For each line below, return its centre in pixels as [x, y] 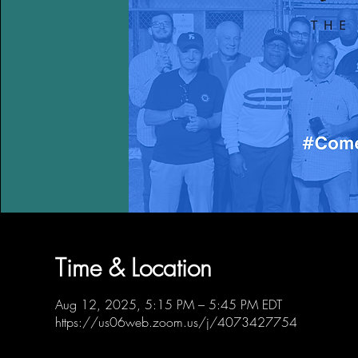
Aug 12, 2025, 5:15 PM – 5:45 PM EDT [168, 304]
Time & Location [133, 268]
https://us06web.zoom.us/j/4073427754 [176, 322]
